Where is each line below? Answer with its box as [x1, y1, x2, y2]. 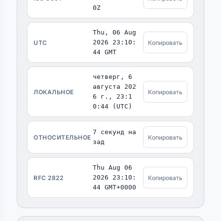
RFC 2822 [34, 174, 63, 182]
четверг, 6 [93, 73, 132, 80]
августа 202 [93, 83, 136, 90]
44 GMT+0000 [93, 184, 136, 191]
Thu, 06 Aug [93, 29, 136, 36]
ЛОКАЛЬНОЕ [34, 88, 74, 96]
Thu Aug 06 [93, 164, 132, 171]
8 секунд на [93, 128, 136, 136]
